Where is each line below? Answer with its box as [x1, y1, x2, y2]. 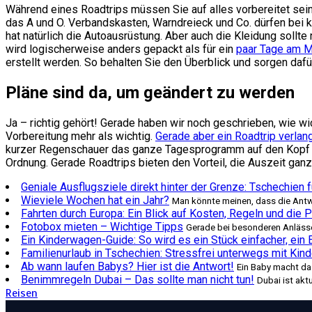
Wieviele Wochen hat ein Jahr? [21, 194, 169, 208]
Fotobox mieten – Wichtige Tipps [21, 220, 183, 234]
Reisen [6, 286, 38, 301]
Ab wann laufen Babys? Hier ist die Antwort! [21, 260, 234, 274]
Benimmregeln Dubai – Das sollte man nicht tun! [21, 273, 254, 287]
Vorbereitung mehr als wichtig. [6, 130, 155, 143]
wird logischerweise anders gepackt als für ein [6, 42, 236, 56]
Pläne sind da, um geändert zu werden [6, 83, 295, 103]
